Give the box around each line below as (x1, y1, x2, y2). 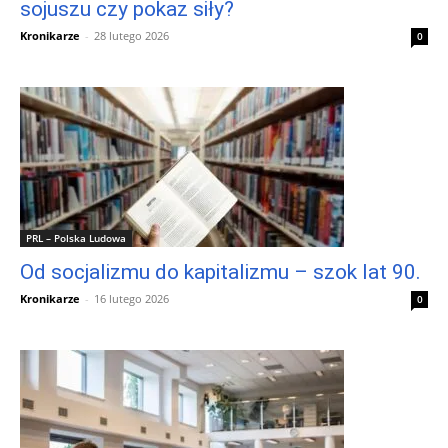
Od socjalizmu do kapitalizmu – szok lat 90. (20, 259, 421, 284)
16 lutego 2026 (94, 290, 169, 306)
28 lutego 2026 (94, 27, 169, 43)
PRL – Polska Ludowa (26, 230, 126, 245)
